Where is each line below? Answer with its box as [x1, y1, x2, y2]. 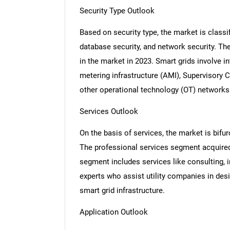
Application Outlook [79, 207, 148, 217]
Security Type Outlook [79, 6, 155, 16]
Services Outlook [79, 107, 138, 117]
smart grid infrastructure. [79, 186, 165, 196]
